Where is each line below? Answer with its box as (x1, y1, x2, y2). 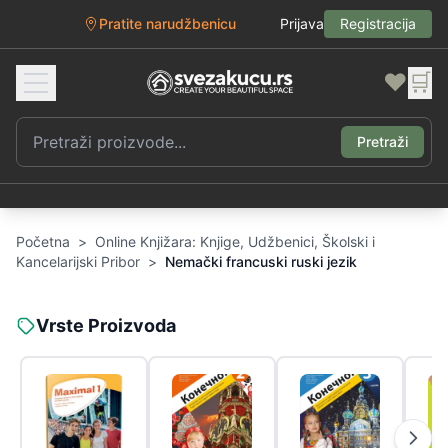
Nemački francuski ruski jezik (165, 253, 357, 270)
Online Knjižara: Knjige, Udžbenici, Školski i (95, 233, 375, 250)
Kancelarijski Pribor (16, 253, 140, 270)
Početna (16, 233, 70, 250)
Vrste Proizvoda (36, 315, 176, 336)
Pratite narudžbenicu (99, 15, 236, 32)
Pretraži (357, 133, 408, 150)
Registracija (340, 15, 416, 32)
